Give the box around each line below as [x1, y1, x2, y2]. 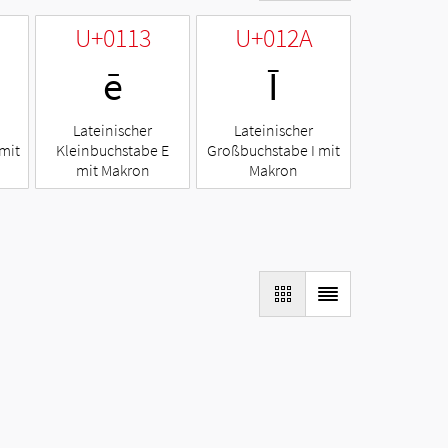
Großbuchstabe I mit [207, 140, 340, 161]
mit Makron [75, 160, 150, 181]
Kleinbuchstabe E [56, 140, 169, 161]
